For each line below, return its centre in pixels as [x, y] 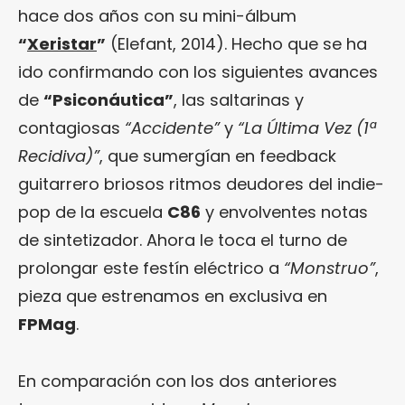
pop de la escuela [93, 212]
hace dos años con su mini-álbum [157, 15]
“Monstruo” [330, 268]
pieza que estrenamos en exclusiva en [173, 296]
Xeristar [62, 43]
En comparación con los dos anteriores [178, 381]
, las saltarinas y [239, 99]
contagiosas [71, 127]
